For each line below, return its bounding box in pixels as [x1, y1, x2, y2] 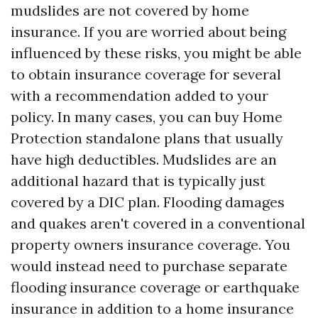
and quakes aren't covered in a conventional [11, 214, 305, 232]
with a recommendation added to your [11, 86, 268, 104]
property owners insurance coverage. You [11, 235, 290, 253]
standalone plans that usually [82, 128, 283, 147]
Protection [11, 128, 82, 147]
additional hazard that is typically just [11, 171, 265, 190]
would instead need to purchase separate [11, 256, 287, 275]
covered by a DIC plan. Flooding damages [11, 192, 285, 211]
